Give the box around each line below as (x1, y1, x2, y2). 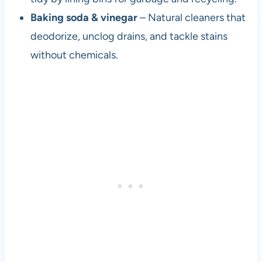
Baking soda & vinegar (30, 11, 137, 25)
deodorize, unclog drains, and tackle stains (30, 30, 227, 43)
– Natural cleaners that (137, 11, 246, 25)
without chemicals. (30, 49, 118, 62)
